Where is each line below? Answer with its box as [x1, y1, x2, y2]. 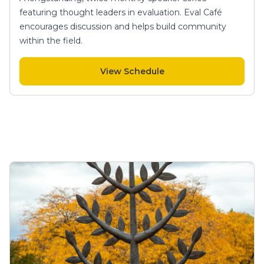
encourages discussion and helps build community [19, 21, 226, 32]
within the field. [19, 35, 82, 46]
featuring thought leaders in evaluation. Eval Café [19, 6, 222, 18]
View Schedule [100, 65, 164, 77]
